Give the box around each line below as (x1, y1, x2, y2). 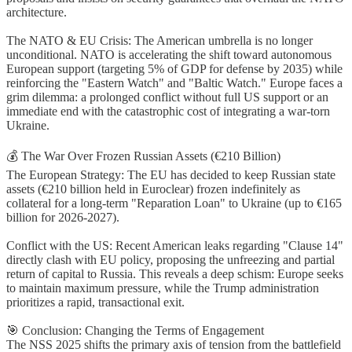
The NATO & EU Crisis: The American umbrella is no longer (6, 33, 313, 47)
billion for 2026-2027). (6, 210, 119, 224)
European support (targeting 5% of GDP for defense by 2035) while (6, 61, 343, 75)
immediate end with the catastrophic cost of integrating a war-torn (6, 104, 330, 118)
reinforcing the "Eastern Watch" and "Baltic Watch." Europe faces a (6, 75, 343, 90)
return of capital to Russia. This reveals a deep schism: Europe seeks (6, 266, 343, 280)
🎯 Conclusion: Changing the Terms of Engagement (6, 323, 264, 337)
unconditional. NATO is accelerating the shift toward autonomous (6, 47, 332, 61)
